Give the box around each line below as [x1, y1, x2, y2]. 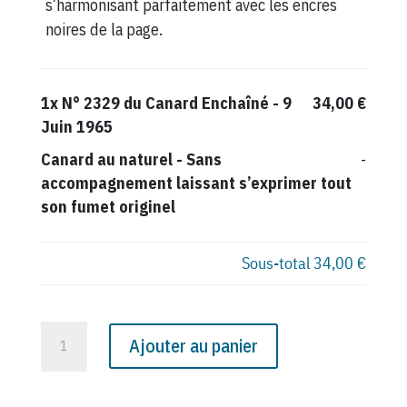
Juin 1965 [40, 115, 113, 137]
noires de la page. [45, 18, 163, 40]
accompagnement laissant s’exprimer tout [40, 172, 352, 194]
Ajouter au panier [128, 333, 258, 359]
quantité [39, 322, 98, 343]
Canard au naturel [40, 148, 173, 170]
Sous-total [242, 252, 314, 273]
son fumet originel [40, 195, 175, 217]
